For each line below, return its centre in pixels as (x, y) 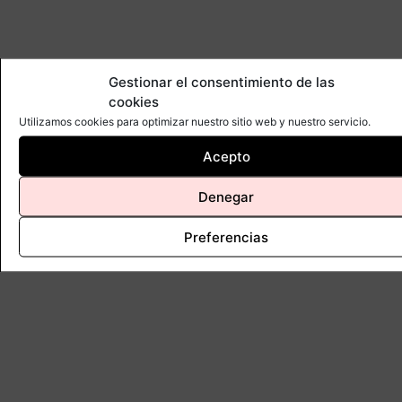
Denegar (226, 196)
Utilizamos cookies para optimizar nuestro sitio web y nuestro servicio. (195, 121)
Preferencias (226, 236)
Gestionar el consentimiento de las (222, 82)
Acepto (226, 156)
